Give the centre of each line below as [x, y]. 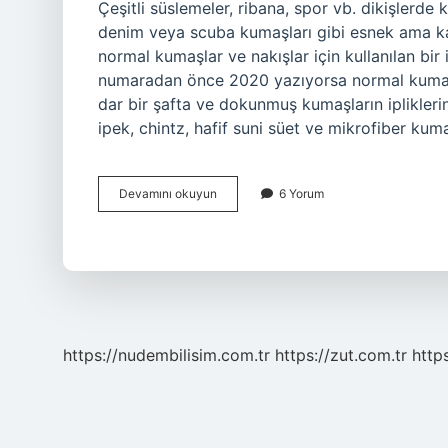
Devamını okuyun [168, 193]
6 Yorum [301, 193]
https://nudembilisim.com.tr [166, 355]
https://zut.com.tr [341, 355]
